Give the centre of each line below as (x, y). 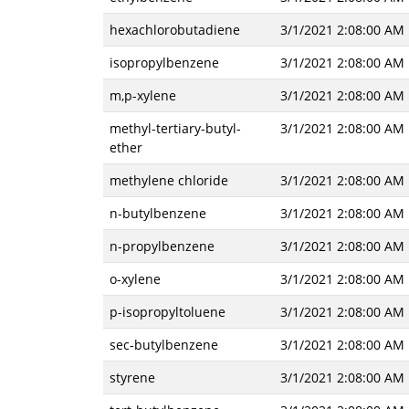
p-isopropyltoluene (167, 312)
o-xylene (135, 279)
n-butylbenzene (157, 213)
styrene (132, 378)
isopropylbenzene (164, 63)
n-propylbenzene (162, 246)
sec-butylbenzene (163, 345)
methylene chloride (168, 180)
